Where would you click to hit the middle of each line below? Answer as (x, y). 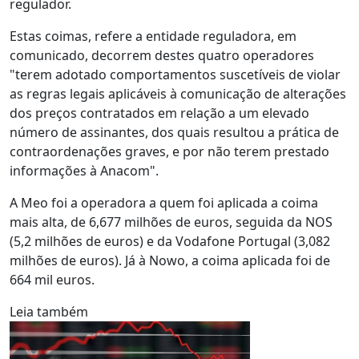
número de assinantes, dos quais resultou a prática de (174, 132)
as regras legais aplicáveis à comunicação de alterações (178, 94)
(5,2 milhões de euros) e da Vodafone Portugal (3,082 (170, 241)
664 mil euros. (52, 280)
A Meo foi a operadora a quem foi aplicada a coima (164, 203)
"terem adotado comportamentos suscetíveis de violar (175, 75)
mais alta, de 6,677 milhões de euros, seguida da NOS (171, 222)
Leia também (49, 312)
